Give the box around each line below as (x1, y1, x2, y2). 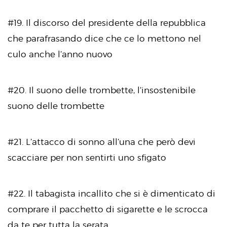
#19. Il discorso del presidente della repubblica (8, 17, 206, 28)
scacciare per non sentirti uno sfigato (8, 152, 166, 163)
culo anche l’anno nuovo (8, 49, 112, 59)
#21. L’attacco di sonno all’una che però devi (8, 136, 196, 147)
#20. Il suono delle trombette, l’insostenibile (8, 85, 196, 95)
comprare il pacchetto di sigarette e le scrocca (8, 204, 208, 214)
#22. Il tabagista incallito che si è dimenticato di (8, 188, 215, 199)
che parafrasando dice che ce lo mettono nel (8, 33, 201, 44)
